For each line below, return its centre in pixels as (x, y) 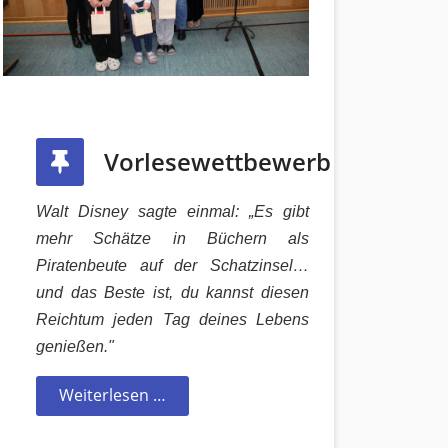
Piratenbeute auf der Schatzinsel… (172, 265)
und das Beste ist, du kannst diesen (172, 292)
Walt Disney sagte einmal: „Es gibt (172, 211)
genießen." (75, 346)
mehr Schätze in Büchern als (172, 238)
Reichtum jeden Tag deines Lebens (172, 319)
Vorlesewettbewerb (217, 161)
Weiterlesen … (112, 394)
